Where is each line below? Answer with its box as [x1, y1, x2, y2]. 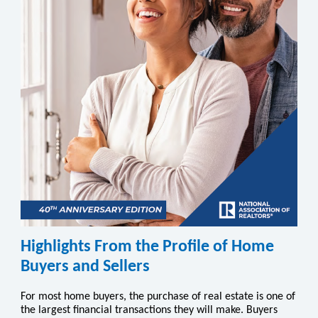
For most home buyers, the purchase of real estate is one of [21, 291, 295, 302]
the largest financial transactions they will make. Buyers [21, 305, 278, 316]
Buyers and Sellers [21, 258, 150, 275]
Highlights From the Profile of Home [21, 238, 274, 256]
